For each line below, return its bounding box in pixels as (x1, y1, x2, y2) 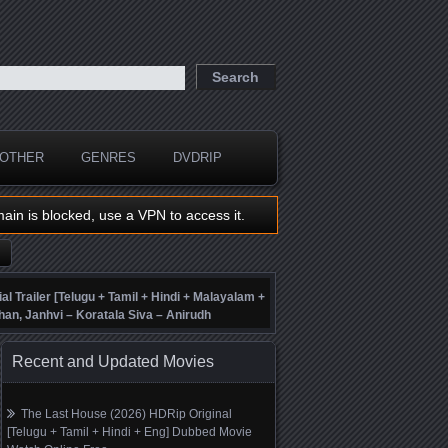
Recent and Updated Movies (12, 353, 214, 370)
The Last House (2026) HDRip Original (21, 407, 232, 421)
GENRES (81, 150, 136, 165)
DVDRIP (173, 150, 222, 165)
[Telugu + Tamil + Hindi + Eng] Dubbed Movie (7, 425, 252, 439)
